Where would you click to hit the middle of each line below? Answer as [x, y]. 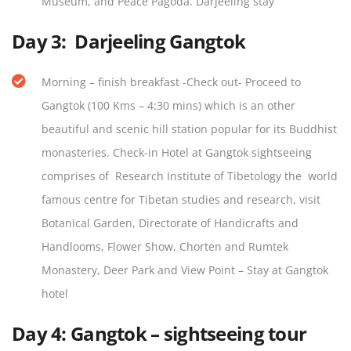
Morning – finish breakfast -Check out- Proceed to [171, 82]
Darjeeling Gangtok [160, 42]
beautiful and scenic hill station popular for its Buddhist [189, 129]
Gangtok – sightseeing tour [188, 334]
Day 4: [41, 334]
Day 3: [43, 42]
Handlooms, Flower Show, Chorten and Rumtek [165, 247]
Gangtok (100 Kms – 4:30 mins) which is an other [168, 106]
